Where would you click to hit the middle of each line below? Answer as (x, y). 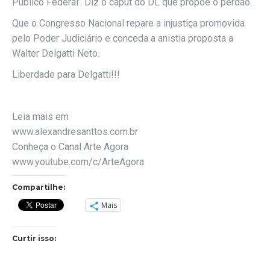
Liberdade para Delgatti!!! (66, 74)
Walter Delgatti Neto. (56, 53)
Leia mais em (40, 117)
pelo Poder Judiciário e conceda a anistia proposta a (123, 38)
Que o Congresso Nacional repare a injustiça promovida (128, 23)
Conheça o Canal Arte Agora (70, 147)
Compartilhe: (39, 187)
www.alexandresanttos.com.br (75, 132)
